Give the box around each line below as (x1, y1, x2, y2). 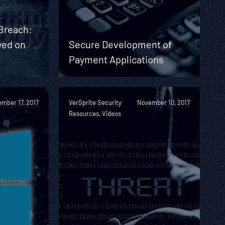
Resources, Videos (68, 109, 121, 118)
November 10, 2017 (137, 98, 190, 106)
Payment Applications (68, 53, 164, 65)
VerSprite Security (68, 98, 122, 106)
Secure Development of (68, 38, 172, 50)
